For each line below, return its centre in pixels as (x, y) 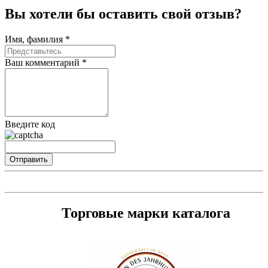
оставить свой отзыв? (170, 13)
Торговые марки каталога (146, 213)
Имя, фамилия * (37, 39)
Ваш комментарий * (46, 62)
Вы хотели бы (52, 13)
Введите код (30, 124)
